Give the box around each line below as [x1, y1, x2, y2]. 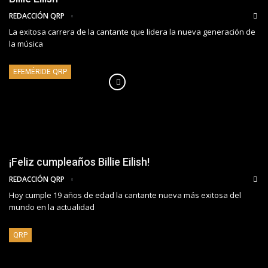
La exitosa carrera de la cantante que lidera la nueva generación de [9, 26, 255, 38]
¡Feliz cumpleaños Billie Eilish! [9, 155, 150, 168]
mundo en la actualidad [9, 201, 95, 212]
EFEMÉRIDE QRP [13, 68, 67, 77]
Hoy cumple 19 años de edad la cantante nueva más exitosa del [9, 189, 241, 200]
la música [9, 38, 43, 50]
